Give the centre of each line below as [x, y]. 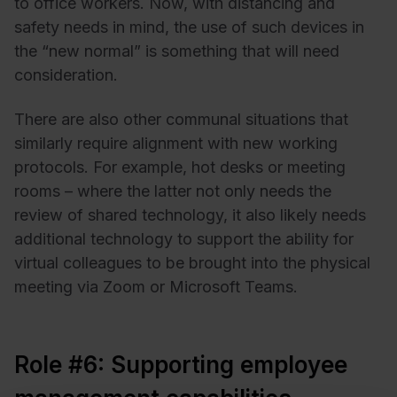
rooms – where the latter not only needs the [173, 191]
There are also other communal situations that [181, 119]
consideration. [66, 75]
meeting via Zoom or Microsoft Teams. [156, 286]
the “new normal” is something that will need [177, 51]
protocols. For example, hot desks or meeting [180, 167]
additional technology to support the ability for [184, 238]
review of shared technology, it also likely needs [190, 214]
